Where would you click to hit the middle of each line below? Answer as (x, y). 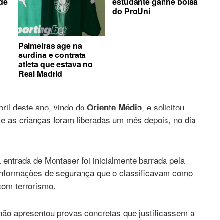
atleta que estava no (55, 64)
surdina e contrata (52, 55)
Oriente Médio (114, 107)
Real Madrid (40, 73)
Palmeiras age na (50, 45)
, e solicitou (163, 107)
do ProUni (131, 11)
